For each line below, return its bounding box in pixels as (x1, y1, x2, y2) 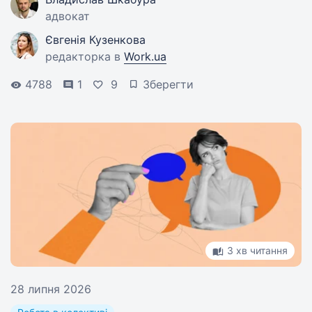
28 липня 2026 (10, 282, 91, 296)
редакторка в (45, 49, 124, 63)
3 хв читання (227, 244, 288, 256)
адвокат (45, 9, 90, 23)
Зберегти (143, 77, 194, 91)
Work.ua (124, 49, 166, 63)
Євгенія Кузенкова (45, 33, 146, 47)
